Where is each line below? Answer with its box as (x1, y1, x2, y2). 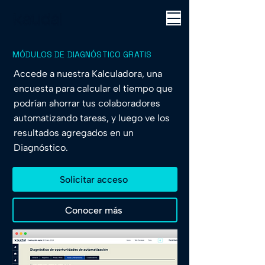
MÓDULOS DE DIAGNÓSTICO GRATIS (12, 49, 152, 60)
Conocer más (65, 204, 122, 216)
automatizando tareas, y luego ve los (14, 112, 170, 124)
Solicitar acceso (60, 173, 128, 185)
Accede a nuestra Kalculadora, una (14, 68, 162, 79)
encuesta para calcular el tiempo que (14, 83, 173, 94)
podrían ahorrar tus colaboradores (14, 98, 160, 109)
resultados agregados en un (14, 127, 134, 138)
